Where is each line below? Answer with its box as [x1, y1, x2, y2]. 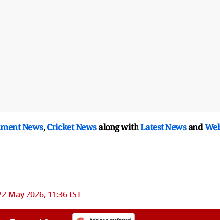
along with [98, 121, 138, 133]
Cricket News [46, 121, 97, 133]
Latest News [140, 121, 186, 133]
